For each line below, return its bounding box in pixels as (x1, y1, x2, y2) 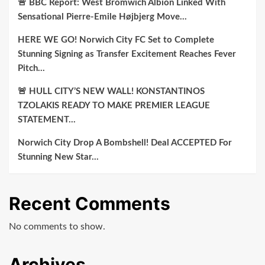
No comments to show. (9, 221, 105, 231)
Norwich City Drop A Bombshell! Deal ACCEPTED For (18, 138, 232, 147)
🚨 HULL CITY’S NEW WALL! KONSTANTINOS (18, 86, 205, 96)
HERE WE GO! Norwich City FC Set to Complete (18, 35, 214, 44)
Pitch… (18, 63, 45, 73)
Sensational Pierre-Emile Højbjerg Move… (18, 12, 187, 21)
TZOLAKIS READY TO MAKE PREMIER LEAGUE (18, 101, 210, 110)
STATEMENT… (18, 115, 76, 124)
